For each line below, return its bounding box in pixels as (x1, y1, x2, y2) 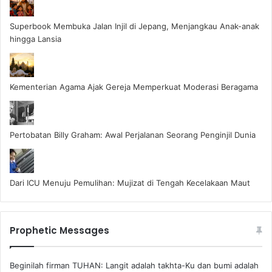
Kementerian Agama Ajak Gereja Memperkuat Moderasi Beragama (10, 81, 258, 92)
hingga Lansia (10, 33, 61, 44)
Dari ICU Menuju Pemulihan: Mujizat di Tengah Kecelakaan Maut (10, 177, 250, 188)
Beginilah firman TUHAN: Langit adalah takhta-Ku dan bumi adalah (10, 260, 259, 270)
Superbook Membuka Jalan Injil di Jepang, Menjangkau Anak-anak (10, 21, 259, 31)
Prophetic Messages (10, 223, 109, 237)
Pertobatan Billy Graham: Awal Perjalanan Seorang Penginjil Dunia (10, 129, 256, 140)
